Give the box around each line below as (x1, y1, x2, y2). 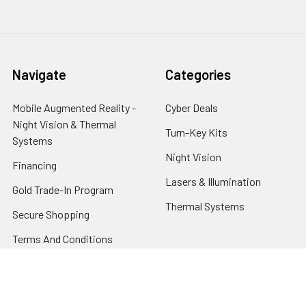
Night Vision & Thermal (12, 117, 116, 131)
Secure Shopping (12, 208, 89, 221)
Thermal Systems (165, 199, 245, 213)
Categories (165, 66, 231, 83)
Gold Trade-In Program (12, 183, 113, 197)
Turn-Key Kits (165, 126, 227, 139)
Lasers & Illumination (165, 175, 261, 189)
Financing (12, 158, 57, 172)
